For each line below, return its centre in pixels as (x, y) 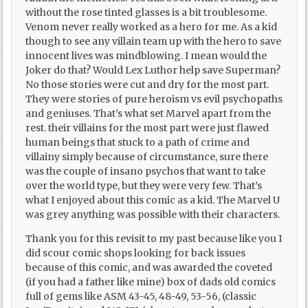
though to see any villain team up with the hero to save (154, 41)
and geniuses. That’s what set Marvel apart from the (148, 113)
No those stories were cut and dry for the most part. (147, 84)
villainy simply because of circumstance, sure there (147, 156)
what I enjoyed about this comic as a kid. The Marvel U (153, 200)
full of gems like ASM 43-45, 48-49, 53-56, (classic (141, 296)
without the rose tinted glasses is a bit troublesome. (146, 12)
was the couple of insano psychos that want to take (146, 171)
